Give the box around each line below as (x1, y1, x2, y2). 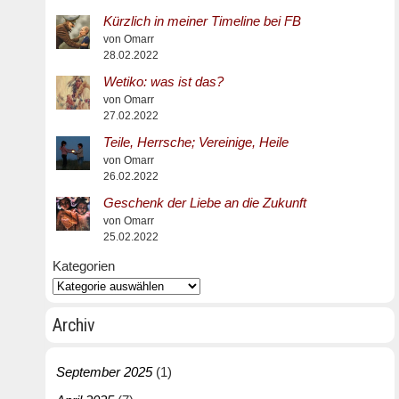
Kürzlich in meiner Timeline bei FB (102, 13, 301, 28)
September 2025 (55, 364, 152, 379)
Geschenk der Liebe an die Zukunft (102, 195, 306, 210)
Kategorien (52, 258, 115, 273)
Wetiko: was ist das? (102, 74, 224, 89)
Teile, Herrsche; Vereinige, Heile (102, 134, 289, 150)
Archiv (52, 314, 95, 336)
